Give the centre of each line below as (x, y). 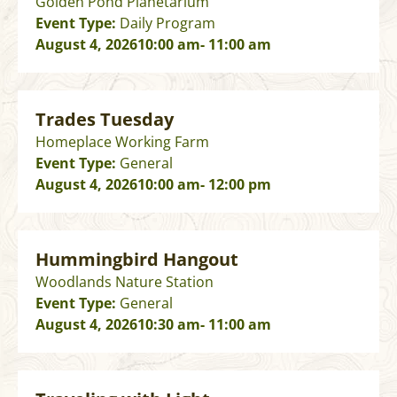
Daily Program (167, 23)
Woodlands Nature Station (125, 282)
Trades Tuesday (105, 120)
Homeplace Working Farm (122, 142)
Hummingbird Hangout (137, 260)
